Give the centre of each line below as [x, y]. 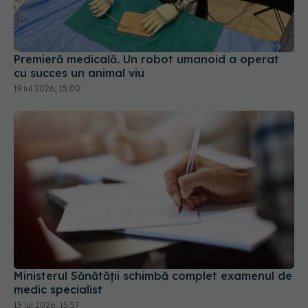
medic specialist [58, 227]
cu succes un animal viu [79, 11]
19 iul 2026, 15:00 [47, 27]
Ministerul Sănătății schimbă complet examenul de [153, 213]
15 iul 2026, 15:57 [46, 243]
